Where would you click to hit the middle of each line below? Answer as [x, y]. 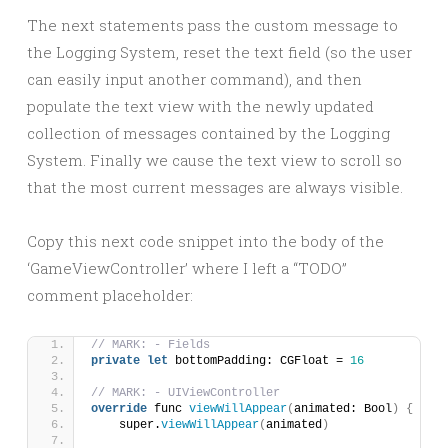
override [119, 409]
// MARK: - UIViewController [185, 393]
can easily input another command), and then [194, 79]
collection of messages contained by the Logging [208, 133]
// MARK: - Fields [150, 345]
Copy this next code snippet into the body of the [205, 241]
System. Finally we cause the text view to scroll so [214, 160]
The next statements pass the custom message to [212, 25]
